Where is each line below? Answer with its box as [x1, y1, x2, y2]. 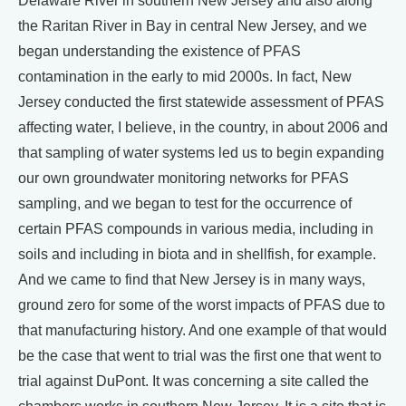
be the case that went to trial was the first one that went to [18, 348, 382, 364]
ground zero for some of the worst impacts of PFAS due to [18, 297, 385, 314]
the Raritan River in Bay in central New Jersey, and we [18, 18, 367, 34]
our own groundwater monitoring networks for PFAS [18, 170, 349, 187]
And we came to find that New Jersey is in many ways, [18, 272, 365, 288]
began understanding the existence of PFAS [18, 43, 301, 60]
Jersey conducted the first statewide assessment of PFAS [18, 94, 384, 111]
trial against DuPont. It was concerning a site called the [18, 373, 369, 390]
